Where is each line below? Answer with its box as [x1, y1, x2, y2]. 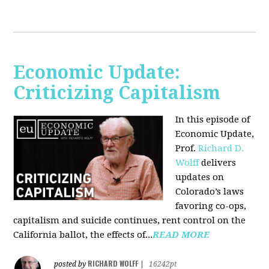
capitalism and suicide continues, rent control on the [13, 215, 246, 226]
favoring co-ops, [175, 201, 247, 211]
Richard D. [198, 143, 244, 154]
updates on [175, 172, 225, 183]
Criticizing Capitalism [13, 82, 221, 103]
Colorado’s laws [175, 186, 244, 197]
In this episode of [175, 114, 250, 125]
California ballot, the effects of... [13, 229, 153, 240]
